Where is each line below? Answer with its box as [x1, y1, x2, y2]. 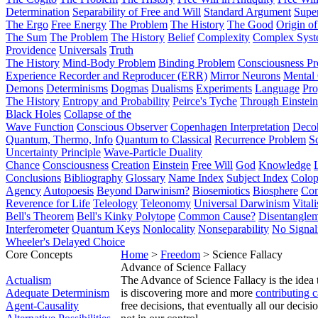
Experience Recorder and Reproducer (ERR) [6, 70, 207, 82]
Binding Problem [158, 57, 235, 69]
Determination [6, 6, 70, 18]
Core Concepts [6, 248, 72, 261]
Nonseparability [198, 223, 269, 235]
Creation [111, 159, 150, 171]
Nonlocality [143, 223, 195, 235]
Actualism [6, 274, 51, 286]
